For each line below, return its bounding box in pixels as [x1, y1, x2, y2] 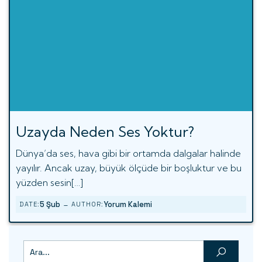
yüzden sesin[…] [16, 176, 83, 188]
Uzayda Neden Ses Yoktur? [16, 122, 194, 140]
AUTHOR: [71, 199, 104, 208]
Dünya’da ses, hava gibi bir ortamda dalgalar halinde [16, 147, 241, 159]
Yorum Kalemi [104, 199, 152, 209]
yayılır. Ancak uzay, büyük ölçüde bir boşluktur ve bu [16, 161, 242, 174]
